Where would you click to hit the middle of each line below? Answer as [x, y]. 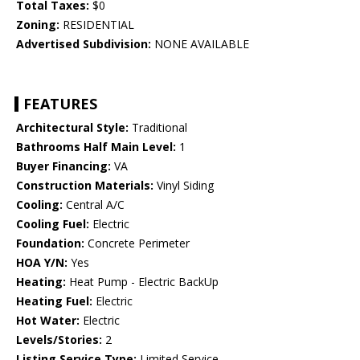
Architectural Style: [72, 128]
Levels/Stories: [59, 340]
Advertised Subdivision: [84, 44]
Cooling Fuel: [53, 224]
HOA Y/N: [42, 263]
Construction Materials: [85, 186]
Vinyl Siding [184, 186]
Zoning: [38, 25]
